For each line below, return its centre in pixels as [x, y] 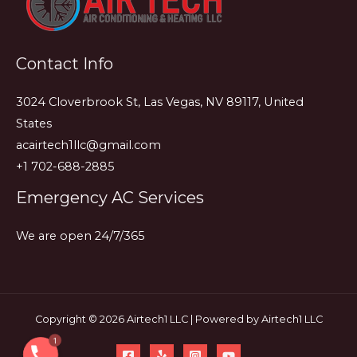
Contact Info [65, 63]
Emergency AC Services [110, 197]
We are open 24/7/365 [80, 235]
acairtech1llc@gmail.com [88, 145]
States [34, 123]
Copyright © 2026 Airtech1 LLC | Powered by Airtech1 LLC [178, 320]
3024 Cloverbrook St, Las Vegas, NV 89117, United [160, 102]
